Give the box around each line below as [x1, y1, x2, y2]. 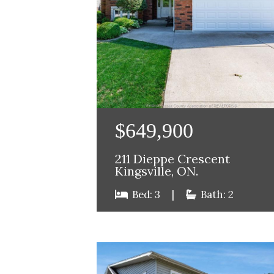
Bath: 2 [198, 187, 234, 201]
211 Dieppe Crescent [114, 150, 230, 167]
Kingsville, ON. [114, 163, 198, 179]
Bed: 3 [129, 187, 163, 201]
